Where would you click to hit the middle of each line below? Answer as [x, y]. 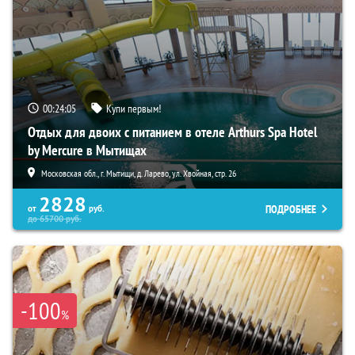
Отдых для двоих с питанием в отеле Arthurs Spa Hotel [172, 132]
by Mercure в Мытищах [87, 150]
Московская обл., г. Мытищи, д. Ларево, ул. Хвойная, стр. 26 [139, 173]
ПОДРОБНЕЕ [291, 209]
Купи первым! [134, 108]
